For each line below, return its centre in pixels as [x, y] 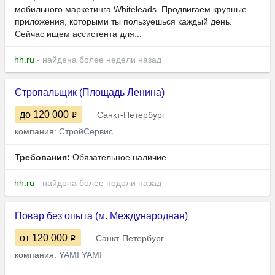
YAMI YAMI [80, 255]
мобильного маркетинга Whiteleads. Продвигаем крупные [131, 10]
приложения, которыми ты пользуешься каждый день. [123, 22]
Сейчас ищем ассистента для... [78, 34]
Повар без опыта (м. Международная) [101, 216]
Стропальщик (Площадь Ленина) [90, 93]
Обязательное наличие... [122, 157]
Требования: [42, 157]
